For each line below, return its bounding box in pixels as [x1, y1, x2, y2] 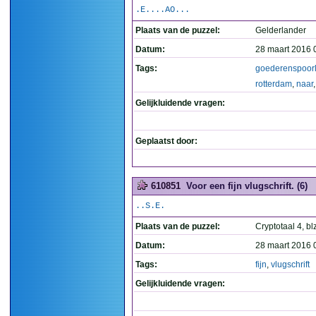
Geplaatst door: [135, 136, 197, 146]
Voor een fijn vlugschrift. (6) [186, 181, 308, 191]
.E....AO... [135, 5, 190, 15]
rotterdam [255, 79, 292, 89]
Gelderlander [255, 25, 306, 35]
